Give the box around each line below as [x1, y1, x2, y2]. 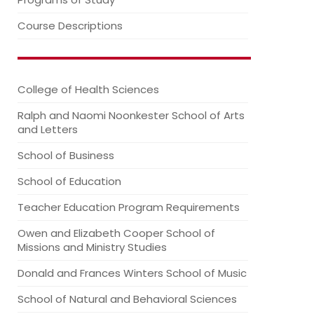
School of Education [18, 174, 121, 189]
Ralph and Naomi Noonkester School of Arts [18, 108, 245, 123]
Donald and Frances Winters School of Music [18, 266, 247, 280]
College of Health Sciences [18, 82, 159, 97]
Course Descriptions [18, 18, 123, 33]
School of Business [18, 148, 114, 163]
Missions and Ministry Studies [18, 240, 167, 254]
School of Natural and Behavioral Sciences [18, 292, 237, 306]
